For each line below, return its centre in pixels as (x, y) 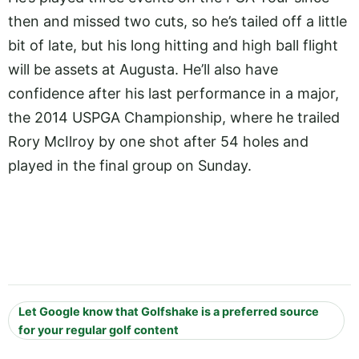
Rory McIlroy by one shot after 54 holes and (158, 142)
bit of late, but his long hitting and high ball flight (173, 46)
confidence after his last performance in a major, (173, 94)
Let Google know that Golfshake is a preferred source (169, 311)
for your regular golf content (99, 329)
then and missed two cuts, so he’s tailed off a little (177, 22)
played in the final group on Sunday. (130, 166)
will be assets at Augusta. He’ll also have (143, 70)
